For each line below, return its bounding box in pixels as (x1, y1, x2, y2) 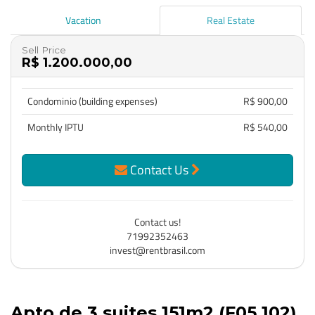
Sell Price (22, 44, 66, 56)
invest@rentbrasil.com (110, 243, 205, 257)
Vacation (65, 13, 101, 27)
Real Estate (206, 13, 255, 27)
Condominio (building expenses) (27, 94, 157, 108)
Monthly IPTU (27, 120, 84, 134)
